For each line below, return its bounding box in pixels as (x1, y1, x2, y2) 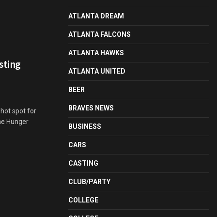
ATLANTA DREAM (68, 12, 124, 20)
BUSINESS (68, 123, 101, 130)
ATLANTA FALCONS (68, 31, 131, 38)
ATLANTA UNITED (68, 67, 125, 75)
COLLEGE (68, 196, 98, 204)
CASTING (68, 159, 98, 167)
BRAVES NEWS (68, 104, 114, 112)
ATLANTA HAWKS (68, 49, 124, 57)
